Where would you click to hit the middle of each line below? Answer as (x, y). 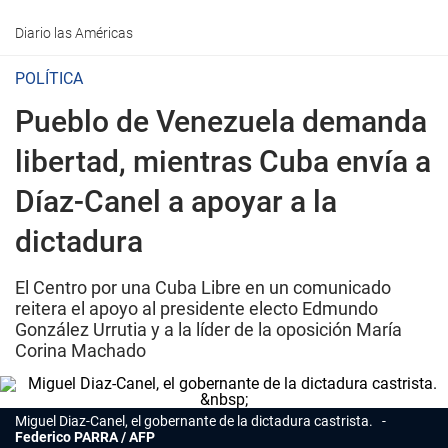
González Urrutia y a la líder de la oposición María (208, 329)
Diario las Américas (74, 33)
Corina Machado (80, 350)
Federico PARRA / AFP (85, 437)
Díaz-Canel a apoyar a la (176, 201)
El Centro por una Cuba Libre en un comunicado (203, 287)
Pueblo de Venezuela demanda (221, 121)
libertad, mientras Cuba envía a (223, 161)
